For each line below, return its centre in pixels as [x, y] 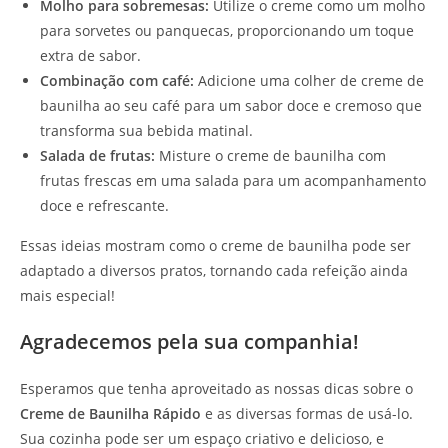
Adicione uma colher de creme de [309, 81]
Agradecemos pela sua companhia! [189, 342]
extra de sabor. [90, 56]
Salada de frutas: [97, 156]
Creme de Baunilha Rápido [110, 414]
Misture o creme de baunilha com [270, 156]
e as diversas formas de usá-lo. [307, 414]
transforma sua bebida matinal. [146, 131]
